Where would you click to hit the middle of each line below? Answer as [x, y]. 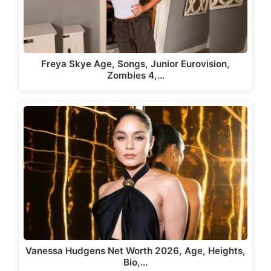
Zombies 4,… [135, 75]
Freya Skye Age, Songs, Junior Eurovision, [135, 64]
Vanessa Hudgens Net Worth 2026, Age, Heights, [135, 251]
